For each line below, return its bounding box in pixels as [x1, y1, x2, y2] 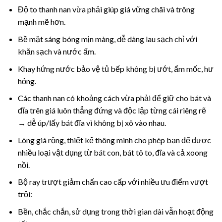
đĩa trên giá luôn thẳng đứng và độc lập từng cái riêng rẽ [17, 106, 206, 115]
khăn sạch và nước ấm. [17, 46, 96, 56]
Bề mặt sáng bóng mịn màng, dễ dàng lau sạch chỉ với [17, 34, 197, 44]
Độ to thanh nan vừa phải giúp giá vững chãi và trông [17, 4, 195, 14]
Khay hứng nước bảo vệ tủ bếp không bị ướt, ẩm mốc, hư [17, 63, 214, 73]
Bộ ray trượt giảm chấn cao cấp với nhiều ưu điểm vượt [17, 177, 208, 187]
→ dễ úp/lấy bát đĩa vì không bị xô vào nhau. [17, 118, 166, 128]
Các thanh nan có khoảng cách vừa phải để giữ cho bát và [17, 93, 211, 103]
